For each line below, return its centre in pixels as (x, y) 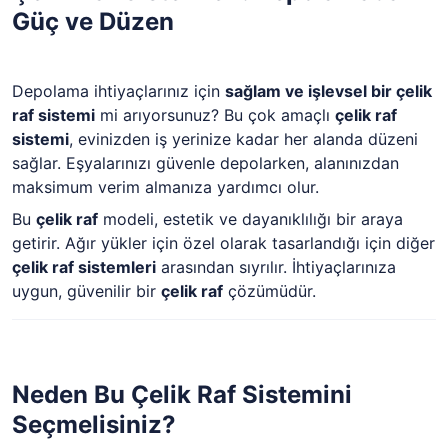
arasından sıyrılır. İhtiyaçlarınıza (276, 266)
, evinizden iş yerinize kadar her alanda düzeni (243, 138)
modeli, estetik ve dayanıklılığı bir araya (250, 218)
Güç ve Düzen (93, 21)
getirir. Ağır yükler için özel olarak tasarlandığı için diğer (223, 242)
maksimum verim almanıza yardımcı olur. (165, 186)
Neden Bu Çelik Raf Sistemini (182, 394)
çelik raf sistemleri (84, 266)
